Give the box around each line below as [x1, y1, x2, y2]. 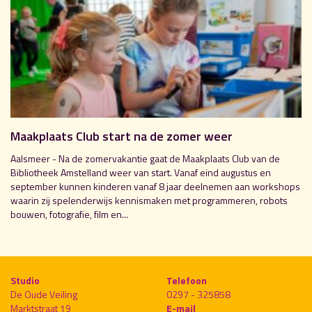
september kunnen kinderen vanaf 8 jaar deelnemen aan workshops [10, 178, 300, 194]
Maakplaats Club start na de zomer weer [10, 126, 233, 146]
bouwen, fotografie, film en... [10, 206, 128, 221]
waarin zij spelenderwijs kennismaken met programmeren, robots [10, 192, 288, 208]
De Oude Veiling [10, 286, 77, 302]
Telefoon [166, 272, 207, 288]
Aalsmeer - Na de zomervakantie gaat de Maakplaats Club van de [10, 150, 280, 166]
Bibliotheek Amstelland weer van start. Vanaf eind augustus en [10, 164, 271, 180]
